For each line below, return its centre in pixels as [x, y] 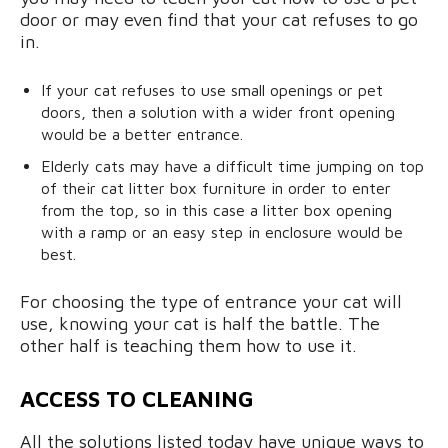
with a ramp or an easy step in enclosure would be [222, 232]
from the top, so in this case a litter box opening [216, 210]
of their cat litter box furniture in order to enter [216, 188]
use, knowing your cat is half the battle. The [200, 324]
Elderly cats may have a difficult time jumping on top [232, 166]
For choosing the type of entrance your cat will [211, 302]
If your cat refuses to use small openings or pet [212, 90]
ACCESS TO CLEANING [137, 399]
